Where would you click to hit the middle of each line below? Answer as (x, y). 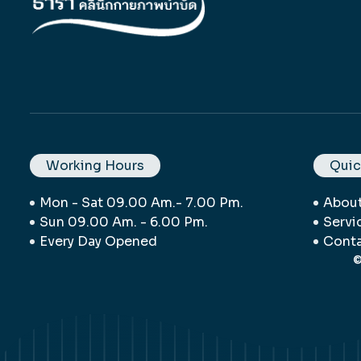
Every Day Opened (98, 241)
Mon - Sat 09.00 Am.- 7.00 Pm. (141, 202)
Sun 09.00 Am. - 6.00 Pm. (124, 222)
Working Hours (95, 165)
